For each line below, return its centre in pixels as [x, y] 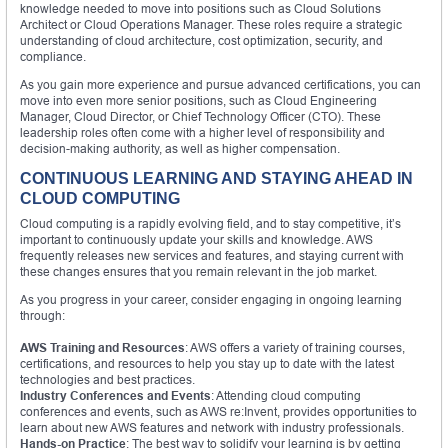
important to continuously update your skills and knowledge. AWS [196, 239]
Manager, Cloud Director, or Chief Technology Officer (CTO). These [200, 116]
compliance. [53, 56]
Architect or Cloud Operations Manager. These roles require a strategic [211, 24]
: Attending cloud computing [286, 395]
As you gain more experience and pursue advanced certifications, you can [220, 84]
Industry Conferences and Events [115, 395]
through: [42, 315]
